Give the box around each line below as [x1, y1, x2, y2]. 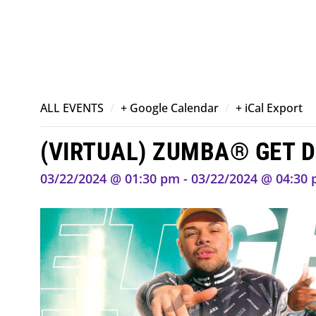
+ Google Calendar [121, 100, 219, 116]
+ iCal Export [236, 100, 303, 116]
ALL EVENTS [40, 100, 104, 116]
